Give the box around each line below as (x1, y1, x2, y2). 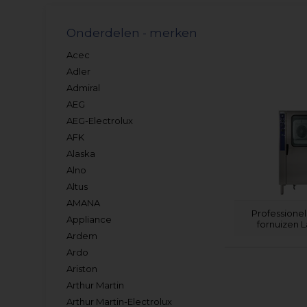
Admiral (66, 82, 101, 93)
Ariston (66, 263, 98, 274)
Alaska (66, 148, 96, 159)
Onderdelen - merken (66, 26, 198, 40)
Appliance (66, 214, 112, 225)
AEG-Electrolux (66, 115, 134, 126)
